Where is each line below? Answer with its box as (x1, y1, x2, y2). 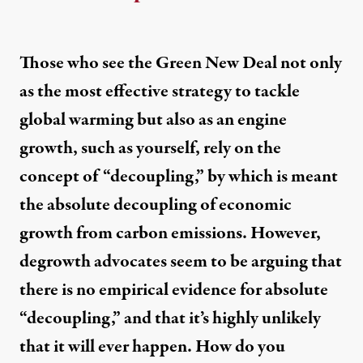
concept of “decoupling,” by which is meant (19, 164, 338, 190)
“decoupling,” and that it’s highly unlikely (19, 305, 321, 332)
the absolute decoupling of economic (19, 192, 292, 219)
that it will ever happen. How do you (19, 334, 285, 361)
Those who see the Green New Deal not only (19, 50, 342, 77)
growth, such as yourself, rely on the (19, 135, 281, 162)
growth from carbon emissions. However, (19, 220, 321, 247)
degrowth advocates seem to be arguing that (19, 249, 342, 275)
